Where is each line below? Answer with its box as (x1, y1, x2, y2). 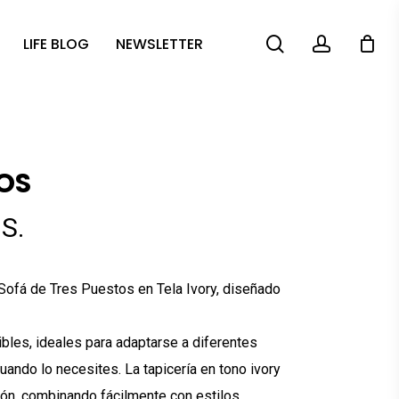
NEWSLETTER (116, 33, 203, 54)
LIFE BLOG (23, 33, 89, 54)
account (330, 31, 393, 53)
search (283, 31, 336, 53)
